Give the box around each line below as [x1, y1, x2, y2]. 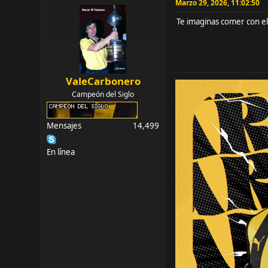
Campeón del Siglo [72, 89, 135, 99]
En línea [47, 146, 75, 157]
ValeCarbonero [65, 74, 141, 88]
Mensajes [47, 120, 82, 131]
